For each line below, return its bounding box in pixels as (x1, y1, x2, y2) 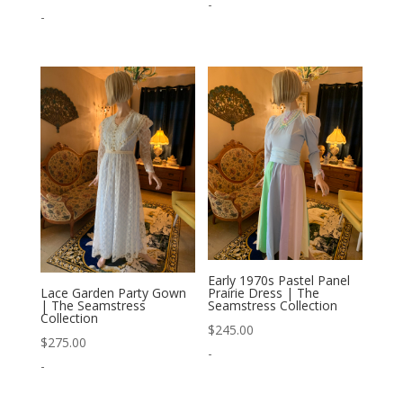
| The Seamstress (40, 296, 146, 314)
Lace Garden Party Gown (40, 283, 186, 301)
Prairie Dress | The (208, 283, 320, 301)
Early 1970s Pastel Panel (208, 271, 351, 289)
